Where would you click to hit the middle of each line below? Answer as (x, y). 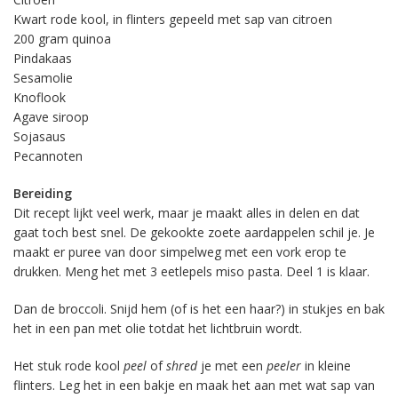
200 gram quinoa (62, 39)
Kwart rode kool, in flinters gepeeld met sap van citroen (173, 19)
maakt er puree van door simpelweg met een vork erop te (180, 252)
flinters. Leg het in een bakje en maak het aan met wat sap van (194, 385)
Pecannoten (48, 156)
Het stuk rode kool (68, 366)
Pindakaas (43, 58)
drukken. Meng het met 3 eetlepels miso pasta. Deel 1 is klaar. (191, 271)
